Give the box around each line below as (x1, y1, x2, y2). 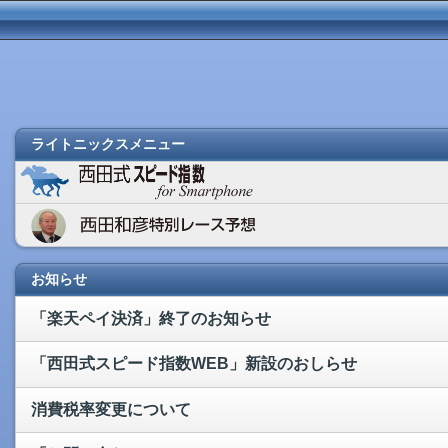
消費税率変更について (31, 400, 191, 418)
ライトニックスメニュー (31, 136, 185, 152)
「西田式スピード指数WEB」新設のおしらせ (31, 355, 357, 373)
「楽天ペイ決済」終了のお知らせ (31, 309, 271, 327)
